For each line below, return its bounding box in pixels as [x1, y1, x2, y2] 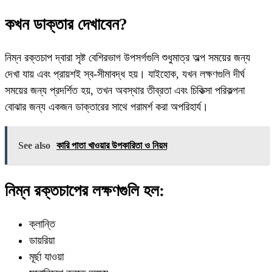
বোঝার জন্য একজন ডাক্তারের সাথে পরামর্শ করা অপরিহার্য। [5, 101, 208, 114]
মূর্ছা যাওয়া [29, 251, 64, 263]
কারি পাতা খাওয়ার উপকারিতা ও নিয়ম [56, 140, 167, 151]
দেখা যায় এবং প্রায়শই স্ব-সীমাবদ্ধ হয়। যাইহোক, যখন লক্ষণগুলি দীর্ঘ [5, 68, 245, 81]
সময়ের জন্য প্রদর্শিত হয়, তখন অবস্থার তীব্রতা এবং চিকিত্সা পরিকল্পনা [5, 84, 245, 97]
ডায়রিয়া [29, 234, 55, 247]
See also [18, 140, 50, 151]
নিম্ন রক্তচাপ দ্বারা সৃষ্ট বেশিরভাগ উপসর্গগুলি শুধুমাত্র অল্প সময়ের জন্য [5, 52, 250, 64]
